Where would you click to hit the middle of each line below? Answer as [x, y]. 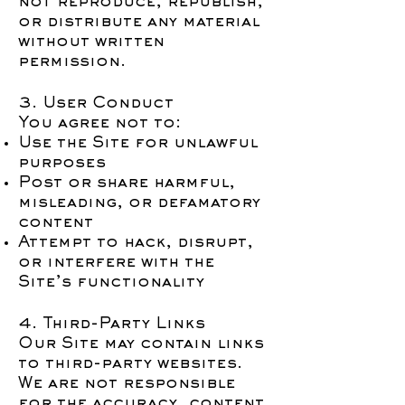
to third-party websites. [130, 364]
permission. [72, 62]
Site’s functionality [111, 283]
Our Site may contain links [141, 344]
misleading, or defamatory [139, 203]
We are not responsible [127, 384]
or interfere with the [116, 263]
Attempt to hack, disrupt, [136, 243]
